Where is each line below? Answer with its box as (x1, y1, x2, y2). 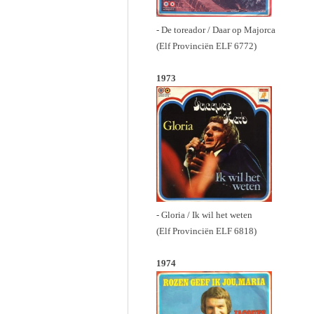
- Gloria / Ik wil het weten (156, 210, 252, 220)
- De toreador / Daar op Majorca (156, 25, 275, 35)
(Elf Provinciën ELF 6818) (156, 226, 257, 236)
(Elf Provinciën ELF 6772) (156, 41, 257, 51)
